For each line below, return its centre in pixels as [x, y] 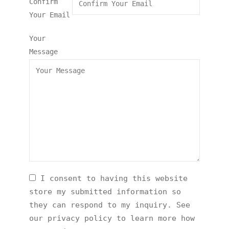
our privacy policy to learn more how [112, 218]
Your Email [50, 15]
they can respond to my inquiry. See [110, 205]
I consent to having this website [112, 178]
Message [44, 52]
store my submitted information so [105, 192]
